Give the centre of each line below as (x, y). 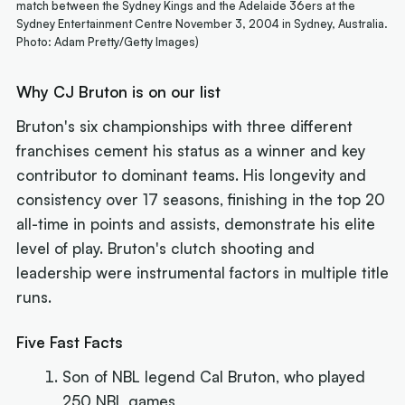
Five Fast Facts (70, 343)
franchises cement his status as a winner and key (191, 150)
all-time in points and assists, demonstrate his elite (196, 223)
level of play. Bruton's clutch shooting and (166, 248)
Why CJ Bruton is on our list (119, 92)
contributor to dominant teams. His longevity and (192, 174)
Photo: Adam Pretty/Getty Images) (108, 42)
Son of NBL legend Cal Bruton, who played (214, 377)
